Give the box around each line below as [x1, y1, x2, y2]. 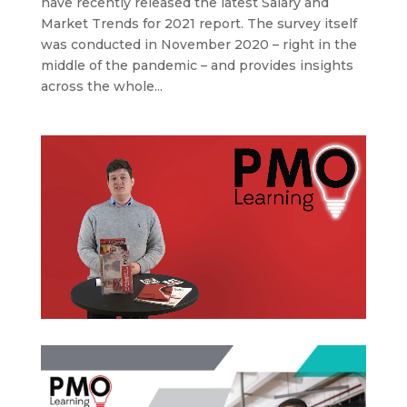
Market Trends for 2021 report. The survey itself [40, 15, 357, 32]
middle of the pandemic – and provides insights [40, 56, 353, 74]
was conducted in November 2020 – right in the [40, 35, 357, 53]
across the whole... [40, 77, 163, 94]
